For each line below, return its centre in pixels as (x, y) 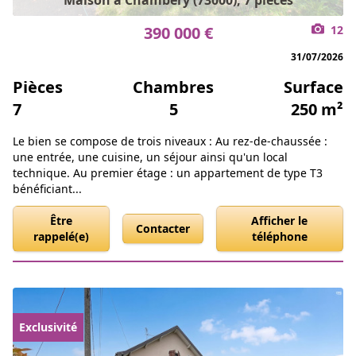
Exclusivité (48, 327)
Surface (313, 87)
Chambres (173, 87)
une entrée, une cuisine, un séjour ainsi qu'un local (150, 157)
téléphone (279, 236)
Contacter (163, 228)
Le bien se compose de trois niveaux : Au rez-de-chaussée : (170, 141)
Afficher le (280, 221)
